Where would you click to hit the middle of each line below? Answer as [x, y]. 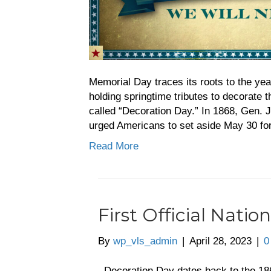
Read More [114, 146]
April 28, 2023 [220, 241]
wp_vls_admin [145, 241]
